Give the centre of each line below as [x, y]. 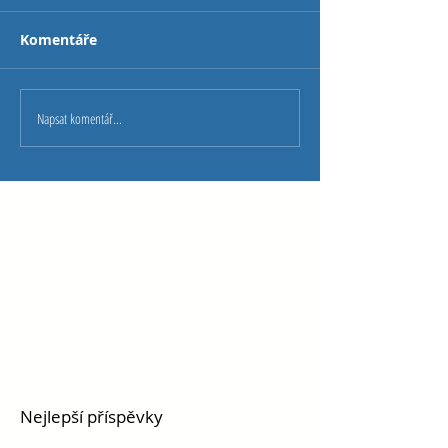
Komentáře [58, 39]
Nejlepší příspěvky [91, 416]
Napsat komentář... [79, 118]
